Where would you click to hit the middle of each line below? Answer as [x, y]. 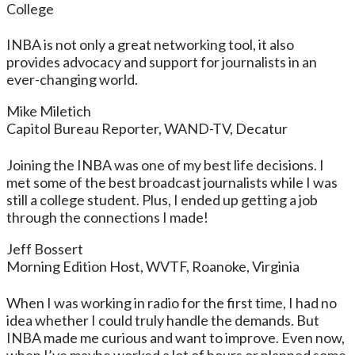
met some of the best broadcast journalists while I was [172, 183]
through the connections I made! [107, 218]
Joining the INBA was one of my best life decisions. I [165, 165]
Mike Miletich [49, 111]
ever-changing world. [72, 80]
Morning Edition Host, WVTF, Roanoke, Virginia [153, 267]
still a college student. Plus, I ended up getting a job [162, 200]
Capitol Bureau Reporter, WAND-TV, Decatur [147, 129]
